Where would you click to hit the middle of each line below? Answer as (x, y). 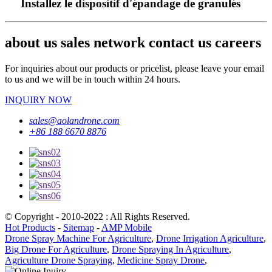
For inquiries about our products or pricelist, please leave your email (134, 68)
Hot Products (30, 227)
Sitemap (79, 227)
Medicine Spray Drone (161, 260)
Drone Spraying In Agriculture (170, 249)
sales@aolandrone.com (74, 120)
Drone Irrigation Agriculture (210, 238)
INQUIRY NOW (38, 100)
